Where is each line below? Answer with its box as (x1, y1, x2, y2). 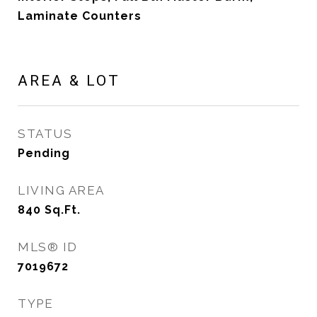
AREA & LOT (18, 72, 120, 89)
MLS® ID (18, 240, 78, 254)
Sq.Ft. (45, 203, 81, 217)
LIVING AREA (18, 183, 105, 197)
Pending (18, 146, 70, 160)
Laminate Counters (18, 9, 142, 23)
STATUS (18, 127, 72, 141)
